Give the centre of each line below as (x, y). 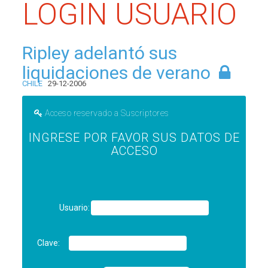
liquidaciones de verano (117, 73)
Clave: (49, 243)
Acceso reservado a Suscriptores (107, 113)
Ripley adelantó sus (100, 53)
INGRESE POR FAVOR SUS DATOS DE (134, 138)
